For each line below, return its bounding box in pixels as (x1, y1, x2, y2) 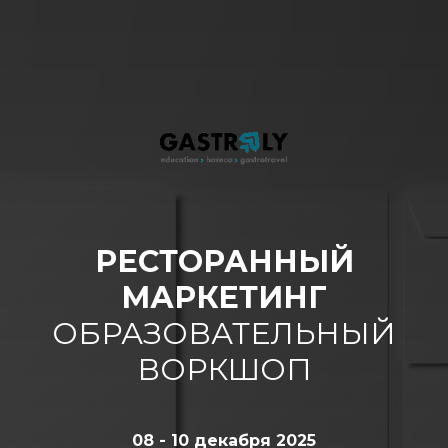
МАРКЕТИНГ (121, 278, 327, 316)
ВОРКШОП (136, 350, 312, 388)
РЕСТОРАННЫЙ (94, 242, 354, 280)
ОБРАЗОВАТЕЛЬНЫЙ (52, 314, 396, 352)
